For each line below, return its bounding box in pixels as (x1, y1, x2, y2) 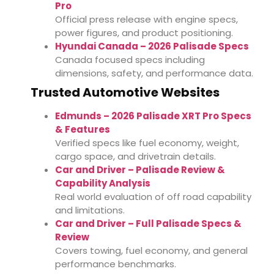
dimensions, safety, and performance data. (55, 67, 253, 80)
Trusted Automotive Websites (31, 84, 222, 102)
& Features (55, 123, 110, 136)
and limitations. (55, 204, 125, 217)
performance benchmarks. (55, 257, 176, 271)
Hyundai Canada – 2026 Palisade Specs (55, 40, 249, 53)
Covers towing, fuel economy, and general (55, 244, 248, 257)
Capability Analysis (55, 177, 150, 190)
